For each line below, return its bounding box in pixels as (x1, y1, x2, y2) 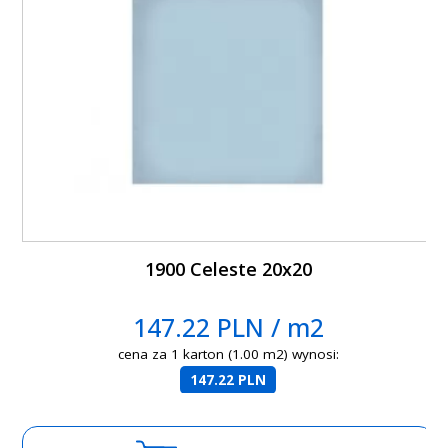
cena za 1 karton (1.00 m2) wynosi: (117, 345, 339, 364)
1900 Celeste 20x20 (144, 257, 312, 282)
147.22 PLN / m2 (132, 310, 324, 345)
